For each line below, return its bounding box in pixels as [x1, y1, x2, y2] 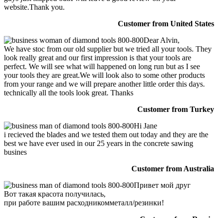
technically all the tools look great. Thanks [4, 88, 133, 97]
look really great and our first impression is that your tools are [4, 53, 191, 62]
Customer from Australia [131, 164, 214, 173]
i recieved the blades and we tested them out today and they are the [4, 130, 208, 139]
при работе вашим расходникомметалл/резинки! [4, 198, 164, 207]
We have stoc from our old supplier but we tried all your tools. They [4, 44, 212, 53]
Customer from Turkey [137, 105, 214, 113]
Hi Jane [134, 121, 157, 130]
